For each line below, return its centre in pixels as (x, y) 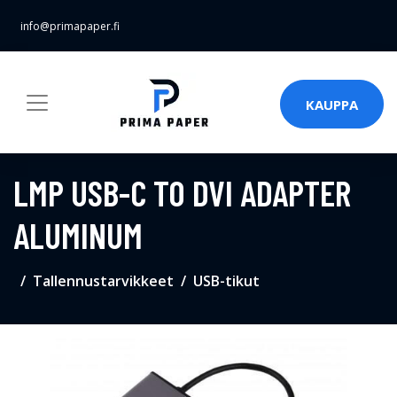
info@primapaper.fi (70, 26)
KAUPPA (332, 104)
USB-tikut (226, 281)
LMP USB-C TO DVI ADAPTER (182, 192)
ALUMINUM (78, 235)
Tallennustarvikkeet (103, 281)
